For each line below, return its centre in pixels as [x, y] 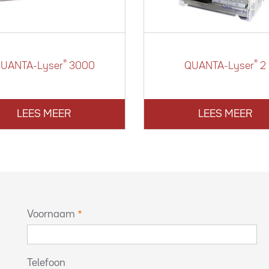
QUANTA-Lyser [219, 66]
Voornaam [51, 214]
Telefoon [46, 263]
